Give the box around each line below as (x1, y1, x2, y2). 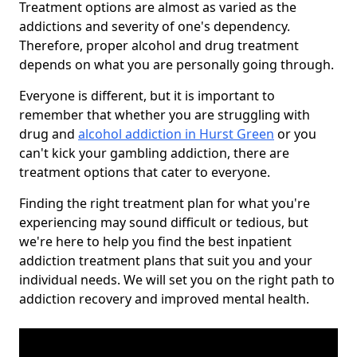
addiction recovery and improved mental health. (19, 290, 309, 308)
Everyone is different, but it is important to (19, 87, 275, 104)
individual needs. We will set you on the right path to (19, 271, 335, 288)
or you (274, 125, 316, 143)
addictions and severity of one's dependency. (19, 18, 290, 35)
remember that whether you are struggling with (19, 106, 310, 124)
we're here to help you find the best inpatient (19, 233, 292, 250)
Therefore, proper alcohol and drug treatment (19, 37, 299, 54)
